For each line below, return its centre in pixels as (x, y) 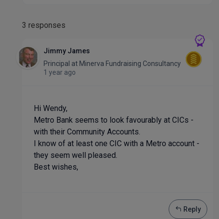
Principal (57, 64)
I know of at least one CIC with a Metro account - (117, 143)
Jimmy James (67, 51)
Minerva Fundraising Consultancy (129, 64)
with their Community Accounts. (87, 132)
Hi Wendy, (51, 108)
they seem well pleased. (76, 155)
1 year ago (60, 72)
